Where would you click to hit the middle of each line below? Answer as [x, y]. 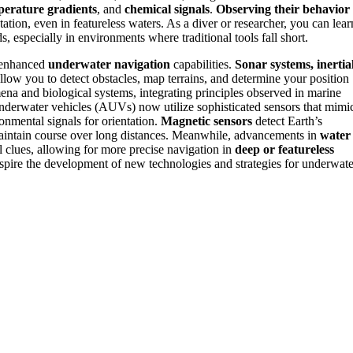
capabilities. [203, 65]
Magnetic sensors [206, 121]
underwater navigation [109, 65]
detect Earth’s [287, 121]
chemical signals [167, 9]
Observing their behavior [283, 9]
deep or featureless [284, 150]
